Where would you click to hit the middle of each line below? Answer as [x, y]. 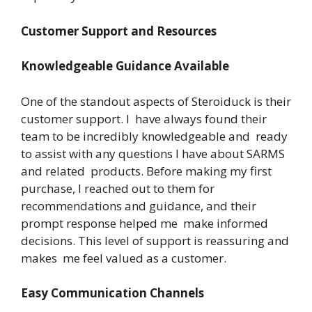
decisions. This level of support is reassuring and [155, 240]
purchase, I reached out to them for [119, 188]
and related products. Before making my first [146, 171]
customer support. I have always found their [144, 118]
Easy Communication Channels [114, 293]
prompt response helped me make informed [145, 223]
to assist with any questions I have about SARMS [153, 153]
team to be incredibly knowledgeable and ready [154, 136]
